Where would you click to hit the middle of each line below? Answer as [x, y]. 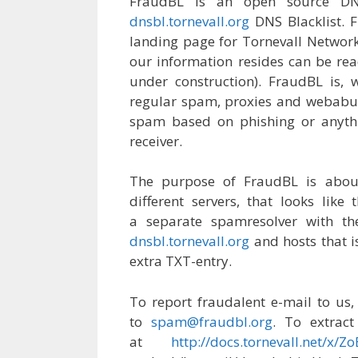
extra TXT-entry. [181, 261]
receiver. [156, 141]
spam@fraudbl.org [211, 321]
